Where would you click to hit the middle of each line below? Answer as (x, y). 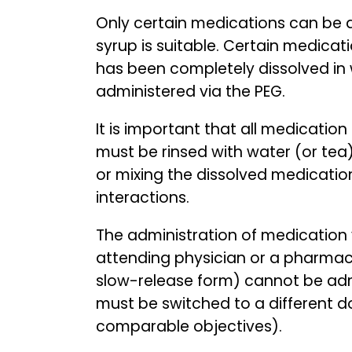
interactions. (143, 197)
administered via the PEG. (191, 91)
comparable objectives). (189, 327)
